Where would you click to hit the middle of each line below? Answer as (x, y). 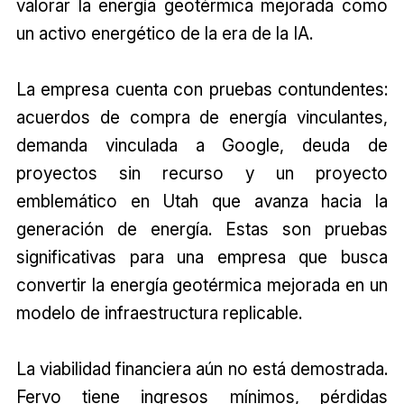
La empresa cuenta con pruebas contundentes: (202, 89)
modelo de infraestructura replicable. (159, 312)
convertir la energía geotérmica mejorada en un (202, 285)
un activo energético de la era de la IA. (164, 33)
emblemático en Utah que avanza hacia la (202, 201)
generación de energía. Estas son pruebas (202, 229)
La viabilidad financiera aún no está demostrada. (202, 368)
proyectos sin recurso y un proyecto (202, 173)
